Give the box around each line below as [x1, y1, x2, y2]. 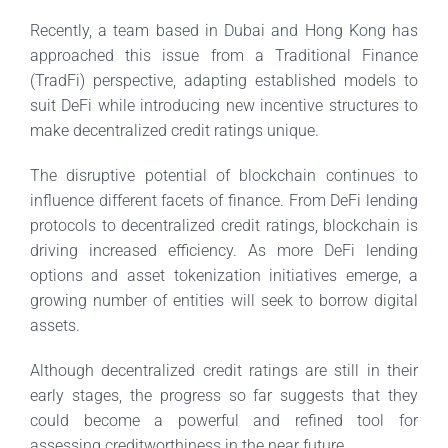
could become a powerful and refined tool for [29, 410, 419, 430]
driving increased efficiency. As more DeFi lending [29, 240, 419, 260]
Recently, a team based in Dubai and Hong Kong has [29, 20, 419, 40]
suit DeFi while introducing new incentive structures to [29, 95, 419, 115]
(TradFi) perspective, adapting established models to [29, 70, 419, 90]
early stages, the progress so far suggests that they [29, 385, 419, 405]
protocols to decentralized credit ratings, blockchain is [29, 215, 419, 235]
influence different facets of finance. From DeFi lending [29, 190, 419, 210]
